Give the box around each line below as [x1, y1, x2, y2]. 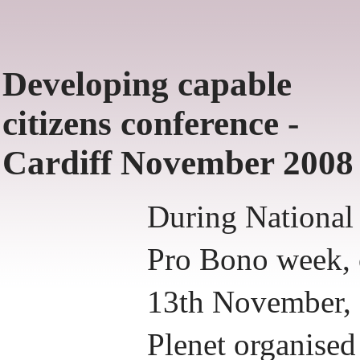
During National [147, 199, 354, 234]
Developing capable [2, 65, 292, 103]
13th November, [147, 284, 351, 319]
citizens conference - [2, 104, 299, 142]
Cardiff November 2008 [2, 144, 354, 182]
